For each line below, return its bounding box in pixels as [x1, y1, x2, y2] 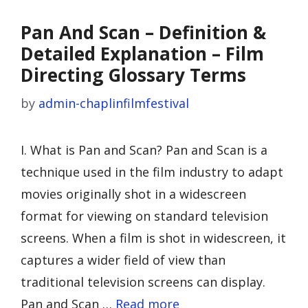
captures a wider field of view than [21, 252, 225, 268]
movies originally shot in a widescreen [21, 186, 246, 202]
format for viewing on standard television [21, 208, 268, 224]
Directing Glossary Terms [21, 63, 246, 87]
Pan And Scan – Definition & [21, 20, 266, 45]
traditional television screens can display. [21, 274, 265, 290]
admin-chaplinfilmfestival [38, 95, 189, 111]
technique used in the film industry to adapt [21, 164, 283, 180]
